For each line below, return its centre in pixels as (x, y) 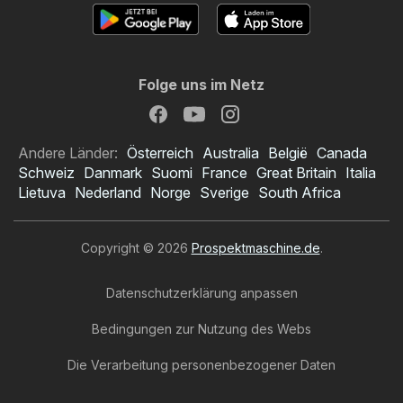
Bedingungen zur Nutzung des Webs (201, 328)
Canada (342, 152)
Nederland (108, 192)
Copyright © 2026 (136, 247)
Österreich (160, 152)
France (224, 172)
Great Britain (296, 172)
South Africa (300, 192)
